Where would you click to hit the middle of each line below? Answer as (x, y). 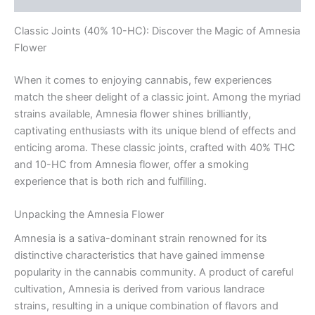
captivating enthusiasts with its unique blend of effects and (155, 130)
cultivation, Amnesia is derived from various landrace (139, 289)
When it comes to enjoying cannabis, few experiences (143, 80)
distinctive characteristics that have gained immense (139, 256)
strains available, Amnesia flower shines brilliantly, (133, 114)
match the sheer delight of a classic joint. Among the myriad (157, 97)
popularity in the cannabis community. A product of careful (154, 272)
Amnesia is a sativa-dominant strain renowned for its (141, 239)
